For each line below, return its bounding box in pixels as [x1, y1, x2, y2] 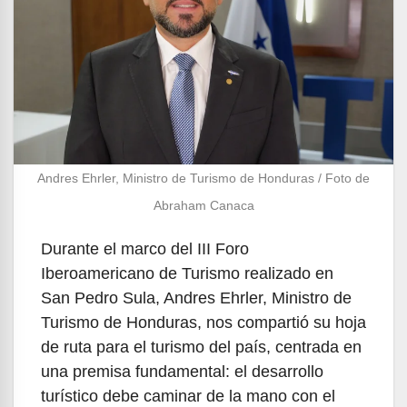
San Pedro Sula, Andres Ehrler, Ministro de [41, 288, 352, 307]
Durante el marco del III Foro [41, 239, 249, 258]
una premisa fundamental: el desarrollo [41, 362, 323, 381]
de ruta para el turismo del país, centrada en [41, 337, 362, 356]
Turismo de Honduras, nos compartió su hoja [41, 313, 366, 332]
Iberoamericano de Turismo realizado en [41, 263, 333, 283]
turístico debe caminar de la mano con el [41, 386, 335, 405]
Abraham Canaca [153, 197, 254, 213]
